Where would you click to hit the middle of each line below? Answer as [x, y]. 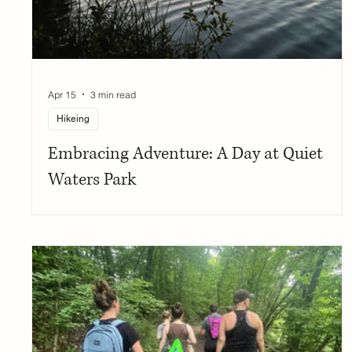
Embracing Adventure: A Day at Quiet [186, 154]
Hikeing [73, 119]
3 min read [114, 94]
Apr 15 [62, 94]
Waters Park [92, 180]
